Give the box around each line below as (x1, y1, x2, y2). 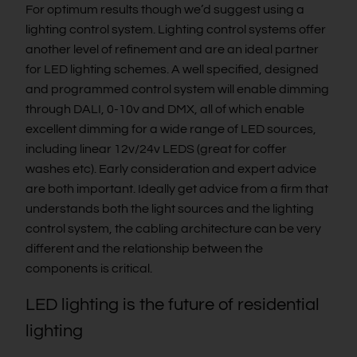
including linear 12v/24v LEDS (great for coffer (25, 143, 287, 156)
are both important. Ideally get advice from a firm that (25, 182, 328, 196)
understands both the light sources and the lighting (25, 202, 314, 216)
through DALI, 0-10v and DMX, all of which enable (25, 103, 304, 116)
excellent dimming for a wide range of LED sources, (25, 123, 316, 136)
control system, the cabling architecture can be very (25, 222, 321, 236)
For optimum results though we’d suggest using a (25, 3, 304, 17)
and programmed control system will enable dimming (25, 83, 329, 96)
